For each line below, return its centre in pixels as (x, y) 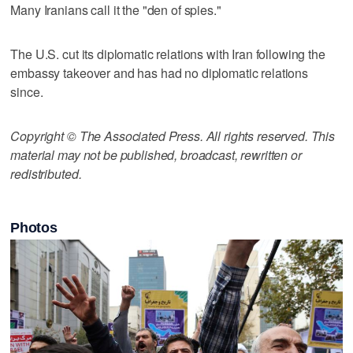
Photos (34, 227)
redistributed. (46, 173)
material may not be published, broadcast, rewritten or (156, 154)
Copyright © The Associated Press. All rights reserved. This (173, 136)
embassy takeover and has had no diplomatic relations (160, 72)
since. (27, 91)
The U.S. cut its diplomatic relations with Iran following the (168, 54)
